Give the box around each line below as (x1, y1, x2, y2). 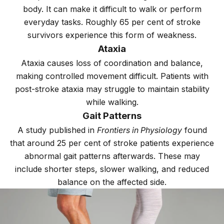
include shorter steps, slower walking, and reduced (15, 164, 209, 174)
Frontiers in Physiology (96, 125, 182, 135)
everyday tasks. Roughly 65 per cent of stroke (23, 17, 200, 27)
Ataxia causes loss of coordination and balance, (21, 58, 203, 68)
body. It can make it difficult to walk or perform (22, 4, 201, 14)
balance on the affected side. (57, 177, 166, 187)
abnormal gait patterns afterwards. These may (24, 151, 200, 161)
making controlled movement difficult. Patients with (15, 71, 208, 81)
